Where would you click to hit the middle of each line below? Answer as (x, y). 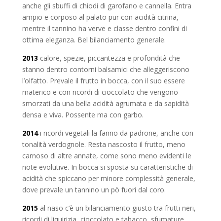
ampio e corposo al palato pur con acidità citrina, (100, 17)
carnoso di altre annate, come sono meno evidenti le (107, 156)
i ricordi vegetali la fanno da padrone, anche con (115, 133)
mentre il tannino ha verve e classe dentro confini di (104, 29)
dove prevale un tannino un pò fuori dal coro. (94, 190)
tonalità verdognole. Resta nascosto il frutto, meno (104, 145)
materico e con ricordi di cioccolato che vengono (100, 92)
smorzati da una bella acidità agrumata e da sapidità (105, 104)
